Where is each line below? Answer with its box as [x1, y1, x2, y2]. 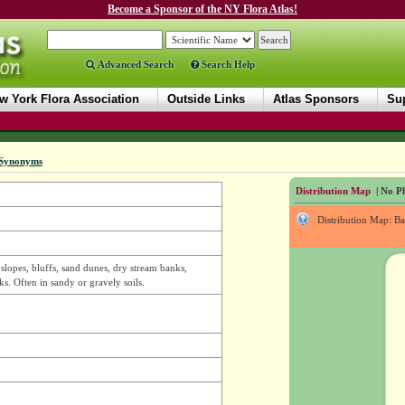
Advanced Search [94, 59, 174, 70]
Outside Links [167, 92, 245, 106]
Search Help [198, 59, 255, 70]
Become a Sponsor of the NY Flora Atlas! [108, 3, 297, 15]
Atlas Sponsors [273, 92, 359, 106]
